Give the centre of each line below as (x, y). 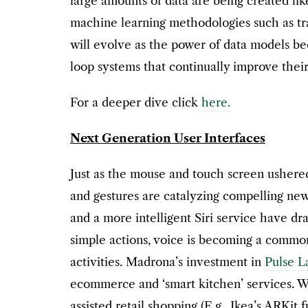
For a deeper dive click (136, 103)
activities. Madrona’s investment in (167, 262)
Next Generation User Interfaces (168, 139)
